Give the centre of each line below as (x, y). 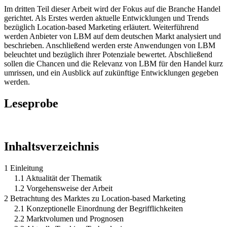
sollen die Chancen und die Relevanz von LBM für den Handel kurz (113, 63)
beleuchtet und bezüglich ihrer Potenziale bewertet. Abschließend (108, 54)
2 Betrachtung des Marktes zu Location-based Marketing (95, 198)
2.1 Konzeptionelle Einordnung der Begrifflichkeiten (99, 208)
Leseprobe (31, 103)
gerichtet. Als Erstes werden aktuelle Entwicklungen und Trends (106, 18)
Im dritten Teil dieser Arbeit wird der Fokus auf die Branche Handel (112, 9)
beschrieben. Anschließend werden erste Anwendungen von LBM (110, 45)
